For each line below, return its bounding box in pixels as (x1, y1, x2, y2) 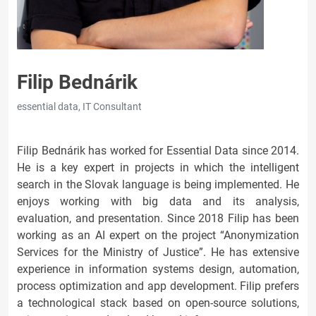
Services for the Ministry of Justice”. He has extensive (17, 245, 299, 259)
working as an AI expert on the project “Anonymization (17, 229, 299, 242)
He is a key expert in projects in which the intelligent (17, 161, 299, 174)
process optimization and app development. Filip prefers (17, 279, 299, 293)
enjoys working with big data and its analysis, (17, 195, 299, 208)
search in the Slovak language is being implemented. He (17, 178, 299, 191)
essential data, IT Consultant (17, 101, 142, 112)
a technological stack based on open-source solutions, (17, 296, 299, 310)
